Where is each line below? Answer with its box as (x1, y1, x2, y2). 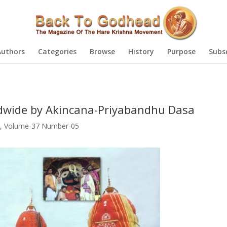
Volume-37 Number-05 (4, 121, 79, 131)
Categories (37, 47, 77, 56)
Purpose (167, 47, 196, 56)
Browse (89, 47, 115, 56)
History (128, 47, 154, 56)
